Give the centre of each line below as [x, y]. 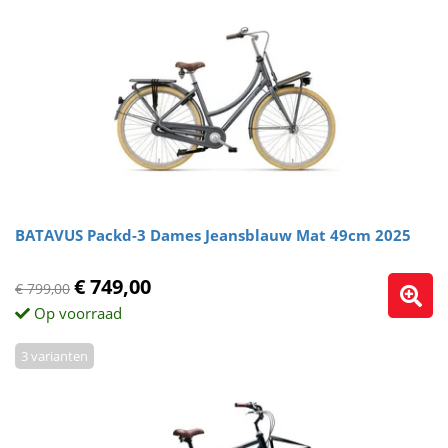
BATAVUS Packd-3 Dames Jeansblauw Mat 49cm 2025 [213, 235]
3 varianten [54, 356]
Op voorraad [76, 313]
